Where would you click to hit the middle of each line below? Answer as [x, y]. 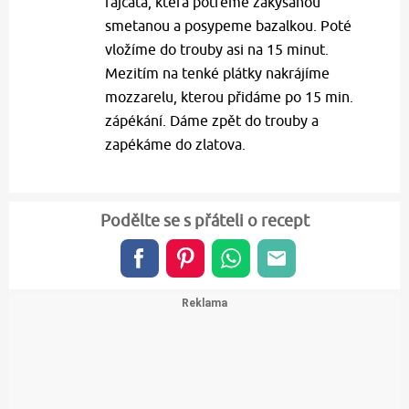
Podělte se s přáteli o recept [204, 221]
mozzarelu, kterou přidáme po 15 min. [229, 97]
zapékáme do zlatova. [175, 145]
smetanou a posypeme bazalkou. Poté [228, 26]
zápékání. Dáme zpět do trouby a [212, 121]
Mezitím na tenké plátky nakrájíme [217, 73]
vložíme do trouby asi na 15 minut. [217, 50]
